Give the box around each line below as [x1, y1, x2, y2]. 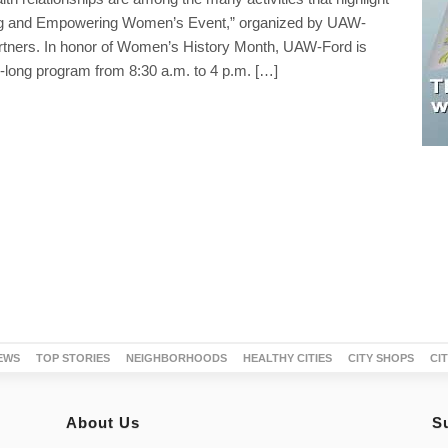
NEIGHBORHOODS [125, 351, 227, 364]
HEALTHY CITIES [242, 351, 332, 364]
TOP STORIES [35, 351, 110, 364]
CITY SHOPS [347, 351, 414, 364]
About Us [66, 413, 141, 431]
